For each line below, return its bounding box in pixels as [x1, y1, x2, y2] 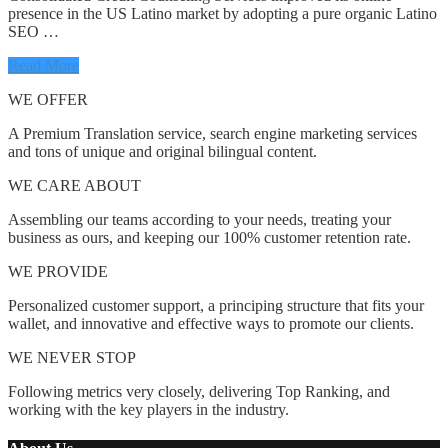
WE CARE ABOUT [8, 177, 141, 195]
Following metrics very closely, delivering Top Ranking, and [8, 383, 390, 401]
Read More [8, 57, 79, 75]
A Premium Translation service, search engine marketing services [8, 125, 417, 143]
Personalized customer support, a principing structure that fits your [8, 297, 424, 315]
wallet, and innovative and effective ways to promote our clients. [8, 315, 414, 333]
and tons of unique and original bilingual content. [8, 143, 317, 161]
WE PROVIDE [8, 263, 108, 281]
